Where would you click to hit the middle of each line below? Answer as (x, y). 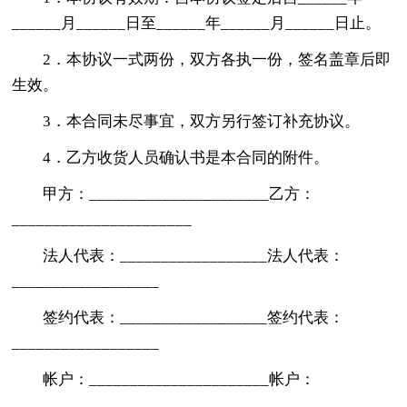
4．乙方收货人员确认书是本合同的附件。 (186, 157)
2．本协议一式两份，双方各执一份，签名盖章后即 (217, 59)
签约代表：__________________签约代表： (194, 317)
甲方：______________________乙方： (179, 194)
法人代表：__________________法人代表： (194, 255)
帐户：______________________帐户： (179, 379)
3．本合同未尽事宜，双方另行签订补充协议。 (202, 121)
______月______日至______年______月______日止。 (197, 23)
